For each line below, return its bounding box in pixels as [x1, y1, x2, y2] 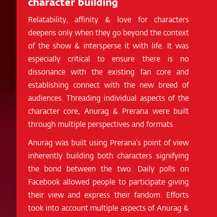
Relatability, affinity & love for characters [28, 14, 189, 25]
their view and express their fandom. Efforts [28, 189, 189, 201]
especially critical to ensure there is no [28, 53, 189, 64]
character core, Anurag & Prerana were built [28, 105, 189, 117]
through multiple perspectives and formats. [28, 118, 175, 130]
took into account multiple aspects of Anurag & [28, 202, 189, 214]
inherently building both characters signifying [28, 150, 189, 161]
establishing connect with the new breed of [28, 79, 189, 91]
